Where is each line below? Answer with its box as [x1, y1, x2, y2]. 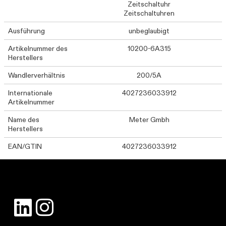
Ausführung [8, 26, 45, 35]
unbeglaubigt [129, 26, 170, 35]
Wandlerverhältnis [8, 71, 65, 80]
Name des [8, 115, 39, 124]
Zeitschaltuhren [124, 9, 175, 18]
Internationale [8, 88, 52, 97]
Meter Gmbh [129, 115, 169, 124]
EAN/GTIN [8, 142, 42, 151]
